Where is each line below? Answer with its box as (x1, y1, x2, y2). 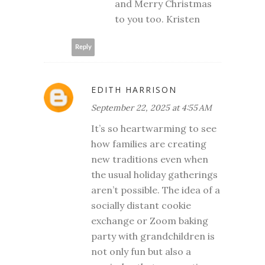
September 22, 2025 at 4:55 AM (91, 102, 212, 113)
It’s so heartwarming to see (91, 122, 216, 134)
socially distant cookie (91, 199, 191, 211)
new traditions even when (91, 153, 208, 165)
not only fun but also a (91, 245, 191, 257)
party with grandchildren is (91, 230, 215, 242)
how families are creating (91, 137, 206, 150)
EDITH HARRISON (91, 83, 177, 95)
